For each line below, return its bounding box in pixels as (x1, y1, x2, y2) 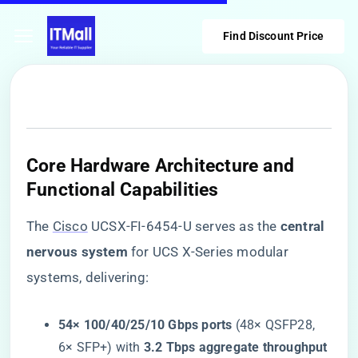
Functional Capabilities (26, 178, 219, 201)
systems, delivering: (26, 269, 149, 285)
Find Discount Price (223, 29, 324, 42)
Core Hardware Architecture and (26, 154, 295, 177)
